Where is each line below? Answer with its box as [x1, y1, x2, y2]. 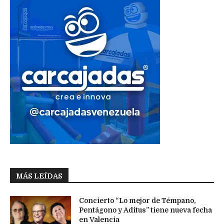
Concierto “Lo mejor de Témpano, [79, 196, 196, 204]
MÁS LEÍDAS [16, 171, 62, 180]
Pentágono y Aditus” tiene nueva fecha [79, 205, 212, 214]
